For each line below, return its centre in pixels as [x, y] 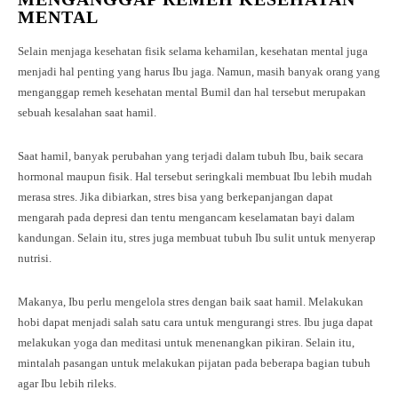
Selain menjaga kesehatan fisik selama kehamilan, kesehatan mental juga [193, 52]
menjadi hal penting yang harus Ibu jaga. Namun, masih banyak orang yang [199, 72]
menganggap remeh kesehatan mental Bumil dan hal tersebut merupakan [192, 92]
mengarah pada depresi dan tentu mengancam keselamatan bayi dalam [186, 218]
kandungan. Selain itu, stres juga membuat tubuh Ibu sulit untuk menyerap [197, 238]
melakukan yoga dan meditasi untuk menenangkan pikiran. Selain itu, [186, 343]
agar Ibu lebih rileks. [67, 384]
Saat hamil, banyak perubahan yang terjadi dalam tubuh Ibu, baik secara [191, 156]
